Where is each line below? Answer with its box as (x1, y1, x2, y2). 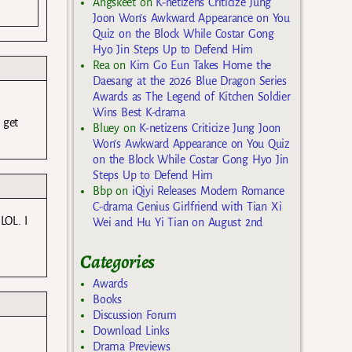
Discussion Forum (93, 308, 177, 321)
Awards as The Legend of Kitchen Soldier (93, 90, 291, 104)
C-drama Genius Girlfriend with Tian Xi (93, 200, 282, 214)
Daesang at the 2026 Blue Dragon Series (93, 75, 287, 88)
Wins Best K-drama (93, 106, 185, 119)
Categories (80, 249, 156, 275)
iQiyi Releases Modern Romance (131, 185, 284, 198)
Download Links (93, 324, 170, 337)
